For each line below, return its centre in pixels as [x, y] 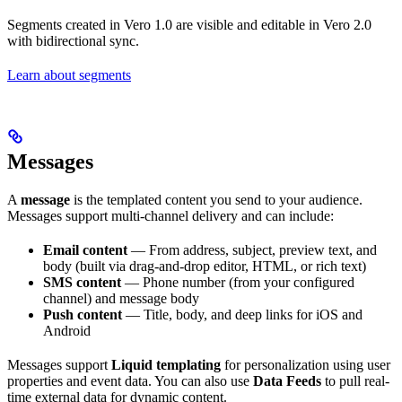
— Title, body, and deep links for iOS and [242, 314]
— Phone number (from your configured [238, 282]
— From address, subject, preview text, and [252, 249]
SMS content [82, 282]
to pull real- [355, 380]
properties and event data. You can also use [130, 380]
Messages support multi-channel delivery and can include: [170, 215]
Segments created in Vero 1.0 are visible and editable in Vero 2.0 [189, 24]
